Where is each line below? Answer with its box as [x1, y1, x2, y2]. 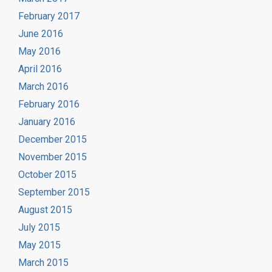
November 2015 [18, 151, 87, 163]
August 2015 [18, 203, 72, 216]
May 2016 [18, 45, 61, 57]
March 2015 [18, 256, 69, 268]
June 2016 [18, 27, 63, 39]
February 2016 [18, 98, 80, 110]
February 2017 [18, 10, 80, 22]
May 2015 [18, 239, 61, 251]
